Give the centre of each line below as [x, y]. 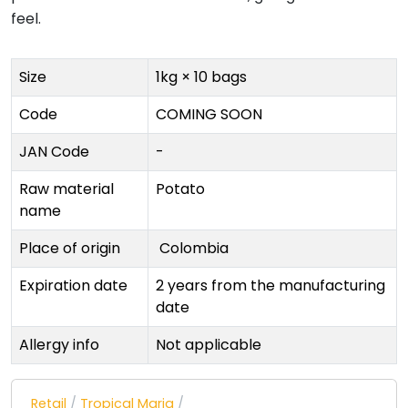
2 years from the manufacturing [270, 286]
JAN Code [54, 152]
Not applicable [209, 345]
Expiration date [73, 286]
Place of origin [70, 249]
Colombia [198, 249]
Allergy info [59, 345]
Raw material [66, 189]
